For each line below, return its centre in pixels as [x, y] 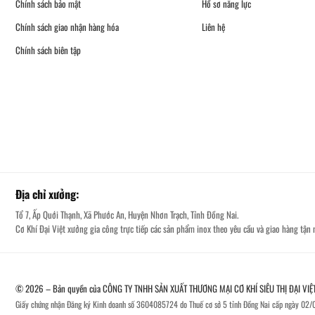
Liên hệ [214, 27]
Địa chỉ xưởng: [47, 194]
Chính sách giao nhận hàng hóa [67, 27]
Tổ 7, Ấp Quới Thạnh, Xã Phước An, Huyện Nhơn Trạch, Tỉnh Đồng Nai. [127, 215]
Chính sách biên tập [48, 50]
